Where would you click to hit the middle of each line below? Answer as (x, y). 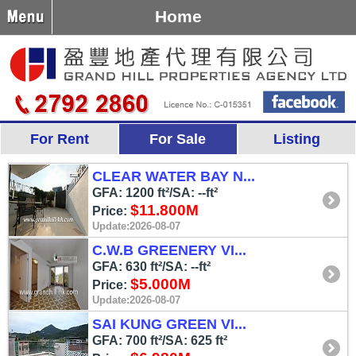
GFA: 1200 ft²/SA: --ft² (155, 193)
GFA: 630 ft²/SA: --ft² (151, 267)
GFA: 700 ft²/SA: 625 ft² (160, 341)
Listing (296, 139)
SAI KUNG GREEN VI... (169, 324)
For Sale (178, 139)
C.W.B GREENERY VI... (169, 250)
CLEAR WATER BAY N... (174, 176)
